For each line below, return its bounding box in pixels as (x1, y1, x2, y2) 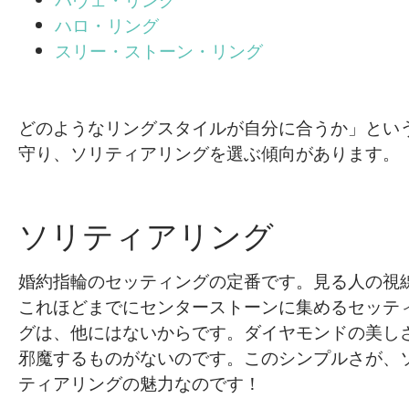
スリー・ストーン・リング (55, 38, 263, 63)
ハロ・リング (55, 13, 159, 37)
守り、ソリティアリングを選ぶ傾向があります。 (18, 141, 400, 165)
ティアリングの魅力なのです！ (18, 371, 261, 395)
